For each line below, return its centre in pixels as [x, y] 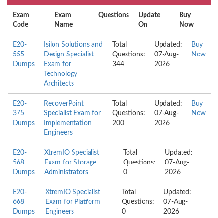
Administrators [66, 172]
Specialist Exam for [72, 113]
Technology [61, 74]
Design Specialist [69, 54]
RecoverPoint [64, 104]
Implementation [68, 123]
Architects [59, 84]
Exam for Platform [73, 202]
